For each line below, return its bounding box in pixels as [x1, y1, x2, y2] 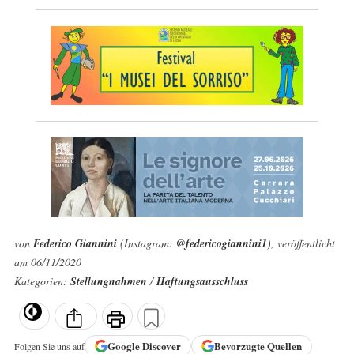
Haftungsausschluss [156, 273, 248, 289]
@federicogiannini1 [175, 235, 267, 251]
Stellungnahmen [70, 273, 150, 289]
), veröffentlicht [266, 235, 335, 250]
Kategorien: [13, 273, 70, 288]
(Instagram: [116, 235, 176, 250]
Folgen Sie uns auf [13, 339, 85, 352]
